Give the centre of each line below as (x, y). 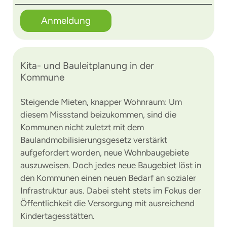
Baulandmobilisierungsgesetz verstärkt (94, 140)
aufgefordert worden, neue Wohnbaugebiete (105, 153)
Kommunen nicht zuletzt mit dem (82, 127)
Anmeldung (66, 21)
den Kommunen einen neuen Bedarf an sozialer (108, 178)
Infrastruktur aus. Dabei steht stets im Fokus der (111, 191)
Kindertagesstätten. (58, 216)
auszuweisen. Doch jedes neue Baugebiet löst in (111, 165)
